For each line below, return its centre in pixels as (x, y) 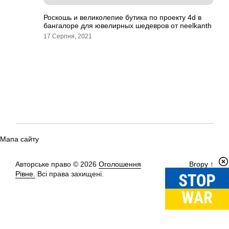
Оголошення (120, 164)
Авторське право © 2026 (57, 164)
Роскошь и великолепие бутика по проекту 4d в (122, 17)
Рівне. (25, 174)
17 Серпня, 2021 (68, 36)
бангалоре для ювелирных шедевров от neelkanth (128, 26)
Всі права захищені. (70, 174)
